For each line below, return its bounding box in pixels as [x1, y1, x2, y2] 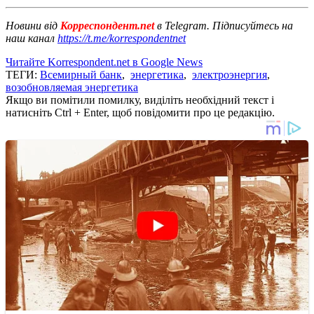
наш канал [6, 32, 57, 44]
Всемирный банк [40, 68, 122, 81]
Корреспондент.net [57, 19, 157, 32]
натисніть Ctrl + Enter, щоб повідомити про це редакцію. [6, 106, 275, 118]
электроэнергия [192, 68, 267, 81]
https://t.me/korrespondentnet [57, 32, 186, 44]
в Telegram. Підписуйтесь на [157, 19, 293, 32]
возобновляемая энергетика [6, 81, 138, 93]
